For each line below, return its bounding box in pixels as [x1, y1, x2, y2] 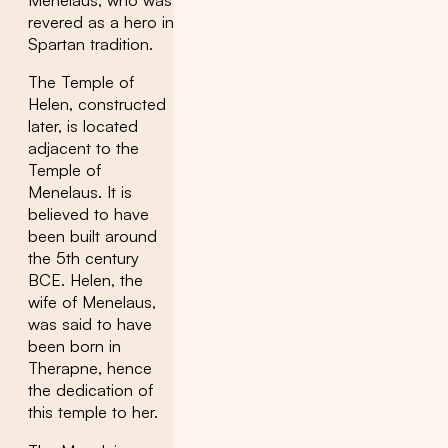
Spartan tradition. [28, 34, 153, 55]
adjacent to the [28, 138, 139, 159]
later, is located [28, 116, 138, 137]
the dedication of [28, 380, 153, 401]
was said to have [28, 314, 152, 335]
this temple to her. [28, 402, 158, 423]
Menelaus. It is [28, 182, 132, 203]
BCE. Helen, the [28, 270, 143, 291]
